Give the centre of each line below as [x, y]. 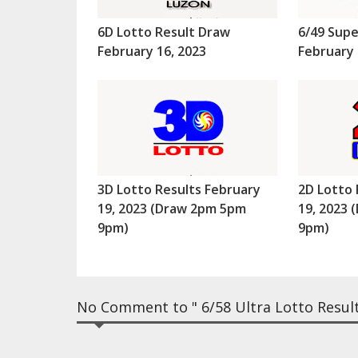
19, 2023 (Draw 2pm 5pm [171, 209]
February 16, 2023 [151, 52]
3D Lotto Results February [179, 190]
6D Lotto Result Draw [163, 32]
